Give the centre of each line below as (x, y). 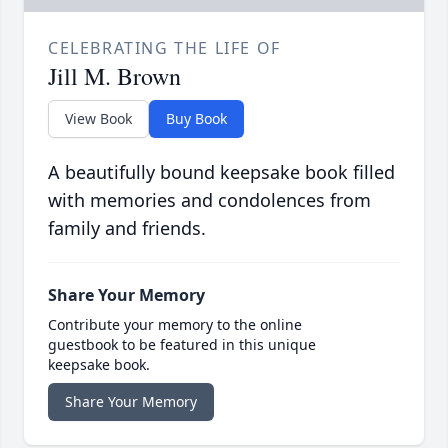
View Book (98, 119)
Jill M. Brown (114, 76)
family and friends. (127, 228)
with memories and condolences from (209, 200)
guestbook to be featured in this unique (182, 345)
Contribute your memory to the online (175, 325)
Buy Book (196, 119)
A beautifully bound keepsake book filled (221, 172)
